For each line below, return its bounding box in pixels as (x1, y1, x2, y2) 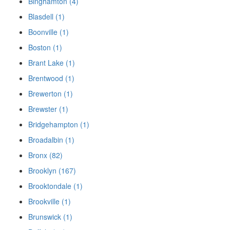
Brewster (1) (28, 104, 68, 114)
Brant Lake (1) (28, 57, 75, 68)
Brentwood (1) (28, 73, 74, 84)
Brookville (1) (28, 196, 71, 207)
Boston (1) (28, 42, 62, 53)
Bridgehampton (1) (28, 119, 89, 130)
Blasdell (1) (28, 11, 65, 22)
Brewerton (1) (28, 88, 73, 99)
